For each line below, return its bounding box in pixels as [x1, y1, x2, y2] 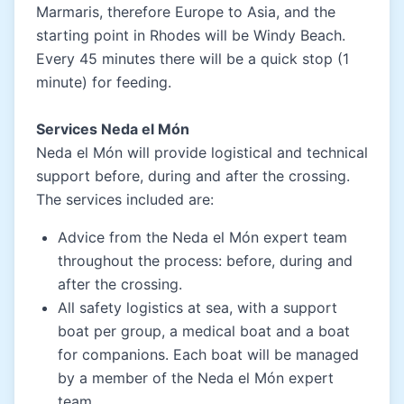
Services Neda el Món [36, 119, 189, 138]
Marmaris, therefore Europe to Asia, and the [36, 2, 335, 21]
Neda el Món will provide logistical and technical [36, 142, 368, 161]
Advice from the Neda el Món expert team [58, 227, 347, 246]
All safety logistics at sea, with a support [58, 298, 337, 317]
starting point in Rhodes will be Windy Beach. [36, 25, 345, 44]
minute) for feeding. [36, 72, 171, 91]
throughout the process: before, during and [58, 251, 353, 270]
